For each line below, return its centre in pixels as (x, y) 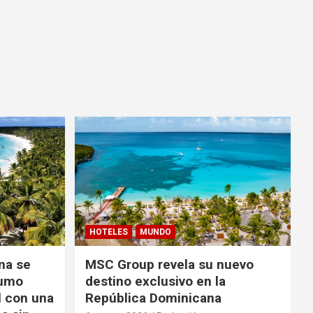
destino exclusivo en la (155, 282)
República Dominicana (153, 298)
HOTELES (108, 232)
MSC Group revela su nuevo (169, 265)
